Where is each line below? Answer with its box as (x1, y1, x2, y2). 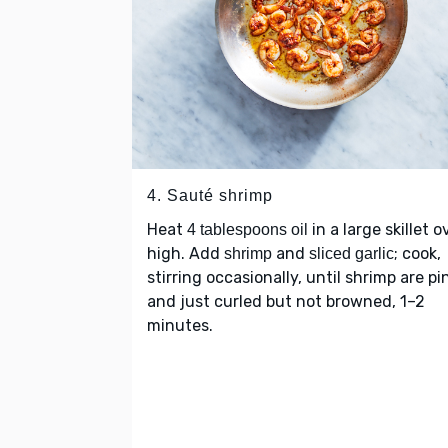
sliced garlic (309, 244, 394, 262)
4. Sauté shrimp (147, 186, 273, 204)
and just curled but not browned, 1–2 (147, 291, 425, 311)
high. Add (147, 243, 224, 263)
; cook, (394, 243, 441, 263)
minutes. (147, 315, 213, 335)
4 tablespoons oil (187, 220, 308, 238)
